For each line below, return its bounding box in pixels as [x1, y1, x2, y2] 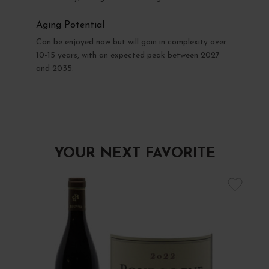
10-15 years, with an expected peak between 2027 [35, 50, 220, 60]
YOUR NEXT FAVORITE [53, 146, 216, 161]
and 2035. [35, 64, 74, 73]
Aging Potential [35, 20, 104, 30]
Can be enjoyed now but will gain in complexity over [35, 37, 226, 47]
